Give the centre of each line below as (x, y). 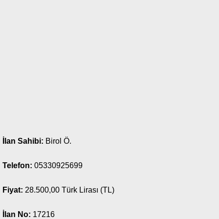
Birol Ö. (57, 141)
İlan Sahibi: (23, 141)
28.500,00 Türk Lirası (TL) (69, 190)
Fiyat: (13, 190)
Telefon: (17, 165)
